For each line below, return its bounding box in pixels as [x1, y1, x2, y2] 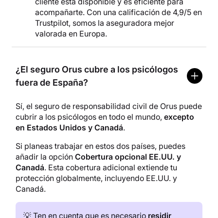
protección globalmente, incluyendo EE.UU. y [16, 173, 177, 183]
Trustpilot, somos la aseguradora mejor [35, 18, 174, 28]
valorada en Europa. [35, 29, 107, 39]
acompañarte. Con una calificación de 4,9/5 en [35, 7, 202, 18]
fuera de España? [16, 77, 88, 88]
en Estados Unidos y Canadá [16, 123, 123, 133]
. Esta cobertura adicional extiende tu [44, 163, 177, 173]
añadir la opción [16, 152, 75, 162]
